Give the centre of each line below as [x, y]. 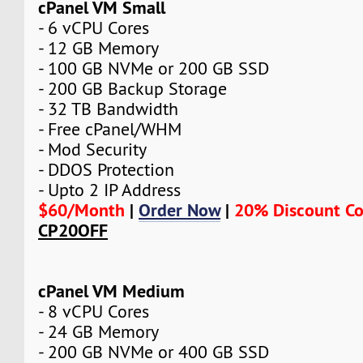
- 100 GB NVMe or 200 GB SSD [154, 68]
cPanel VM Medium [112, 290]
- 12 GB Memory [99, 48]
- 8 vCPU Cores [94, 311]
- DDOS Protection [107, 169]
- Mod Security [93, 149]
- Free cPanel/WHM [110, 129]
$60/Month [82, 209]
